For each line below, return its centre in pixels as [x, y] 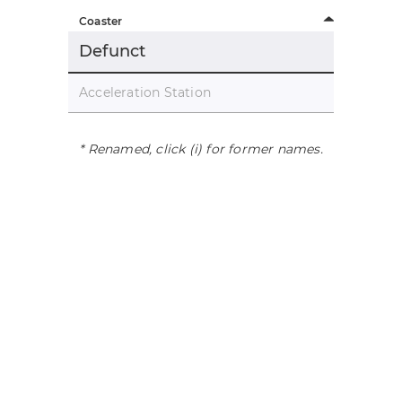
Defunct [113, 51]
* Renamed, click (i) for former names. [201, 149]
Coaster [101, 21]
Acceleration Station [145, 92]
